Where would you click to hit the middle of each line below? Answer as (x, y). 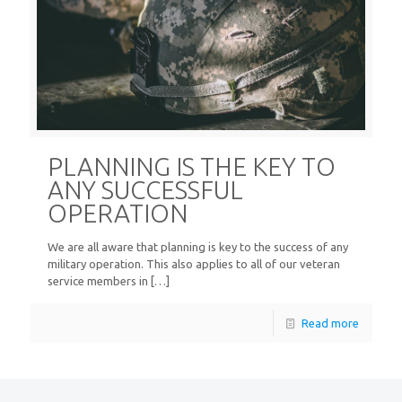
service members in (98, 280)
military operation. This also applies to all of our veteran (194, 263)
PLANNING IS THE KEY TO (192, 166)
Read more (330, 323)
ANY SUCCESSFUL (145, 189)
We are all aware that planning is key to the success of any (198, 246)
